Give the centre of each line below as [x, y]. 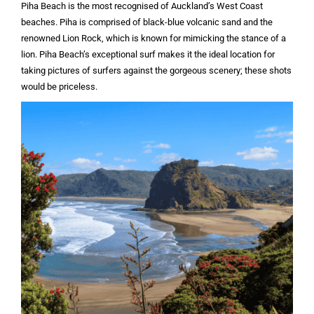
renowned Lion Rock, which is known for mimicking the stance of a [153, 39]
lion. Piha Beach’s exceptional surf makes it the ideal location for [148, 55]
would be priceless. [60, 87]
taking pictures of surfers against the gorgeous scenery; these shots [156, 71]
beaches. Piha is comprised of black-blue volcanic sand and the [147, 22]
